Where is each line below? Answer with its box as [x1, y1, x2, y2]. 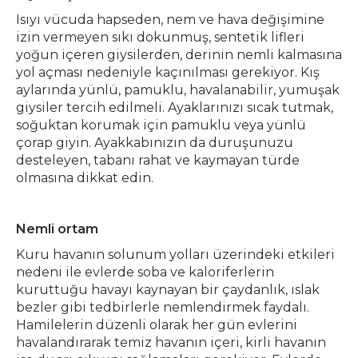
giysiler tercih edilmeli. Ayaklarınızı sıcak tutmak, [16, 100, 333, 116]
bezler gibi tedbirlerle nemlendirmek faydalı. [16, 300, 309, 316]
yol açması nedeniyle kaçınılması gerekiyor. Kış [16, 65, 320, 81]
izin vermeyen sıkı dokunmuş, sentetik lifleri [16, 30, 304, 46]
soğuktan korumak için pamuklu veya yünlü [16, 117, 306, 133]
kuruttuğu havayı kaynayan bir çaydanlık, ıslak [16, 282, 320, 298]
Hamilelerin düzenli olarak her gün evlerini [16, 317, 297, 333]
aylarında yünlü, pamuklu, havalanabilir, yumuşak [16, 82, 340, 98]
